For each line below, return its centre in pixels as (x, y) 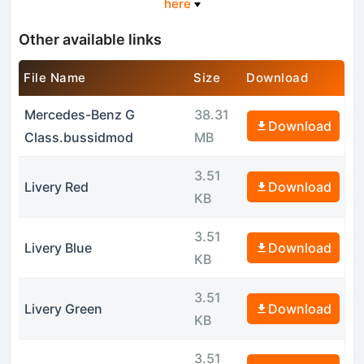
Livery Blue (58, 247)
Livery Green (63, 308)
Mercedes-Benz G (79, 114)
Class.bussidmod (78, 137)
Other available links (91, 39)
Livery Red (56, 186)
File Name (55, 77)
